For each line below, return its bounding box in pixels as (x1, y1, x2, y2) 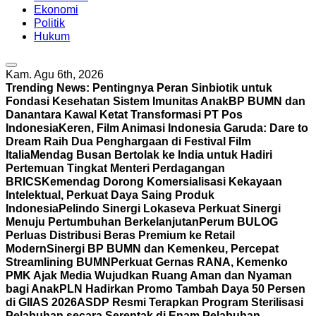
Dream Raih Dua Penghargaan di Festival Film (6, 135, 251, 147)
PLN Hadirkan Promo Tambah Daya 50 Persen (59, 283, 305, 295)
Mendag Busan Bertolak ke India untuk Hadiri (30, 149, 272, 161)
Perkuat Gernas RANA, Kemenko (111, 256, 288, 268)
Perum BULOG (199, 216, 278, 228)
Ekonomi (34, 4, 78, 16)
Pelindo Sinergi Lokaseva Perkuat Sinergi (59, 202, 281, 214)
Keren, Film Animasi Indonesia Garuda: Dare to (59, 122, 308, 134)
